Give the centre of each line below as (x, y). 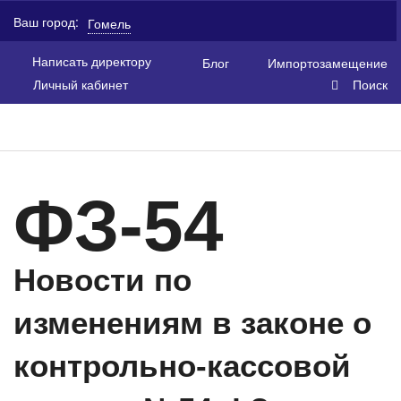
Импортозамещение (328, 62)
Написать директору (92, 61)
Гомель (109, 23)
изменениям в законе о (192, 323)
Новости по (102, 280)
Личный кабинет (81, 84)
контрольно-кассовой (182, 366)
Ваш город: (46, 21)
